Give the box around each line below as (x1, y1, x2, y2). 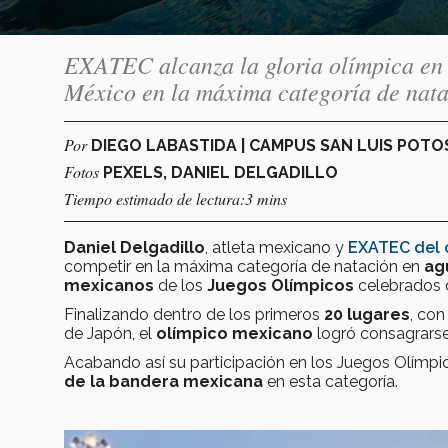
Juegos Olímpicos (207, 275, 358, 295)
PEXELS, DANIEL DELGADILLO (103, 162, 338, 182)
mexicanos (64, 275, 154, 295)
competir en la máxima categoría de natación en (64, 256, 424, 276)
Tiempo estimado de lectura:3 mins (64, 187, 287, 209)
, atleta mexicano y (205, 237, 348, 257)
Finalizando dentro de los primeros (64, 304, 324, 324)
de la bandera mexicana (64, 371, 263, 391)
